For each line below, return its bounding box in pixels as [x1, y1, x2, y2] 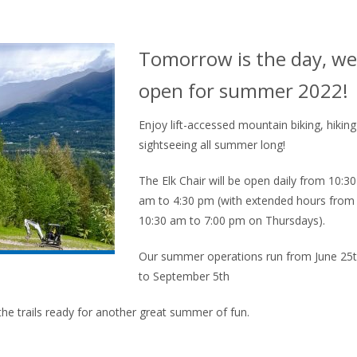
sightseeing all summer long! [139, 137, 285, 152]
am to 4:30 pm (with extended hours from [139, 193, 355, 208]
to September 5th [139, 269, 229, 284]
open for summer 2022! [139, 77, 348, 104]
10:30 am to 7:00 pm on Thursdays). [139, 213, 325, 228]
